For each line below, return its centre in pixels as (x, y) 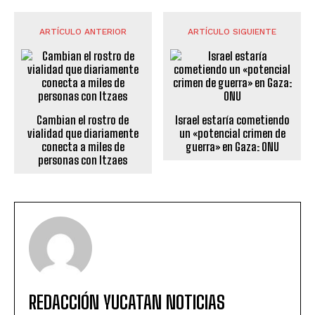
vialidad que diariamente (83, 134)
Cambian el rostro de (83, 120)
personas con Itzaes (83, 160)
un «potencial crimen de (232, 134)
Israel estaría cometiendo (232, 120)
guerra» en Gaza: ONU (232, 147)
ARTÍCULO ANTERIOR (83, 32)
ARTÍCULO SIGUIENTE (232, 32)
